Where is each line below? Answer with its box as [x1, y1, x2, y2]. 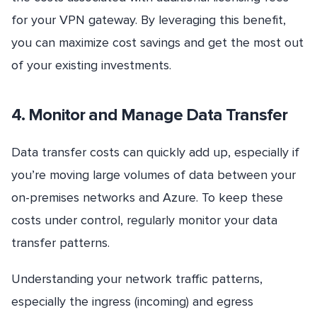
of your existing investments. [11, 57, 171, 73]
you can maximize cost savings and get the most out [11, 34, 304, 50]
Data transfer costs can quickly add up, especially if [11, 144, 299, 161]
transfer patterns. [11, 235, 110, 251]
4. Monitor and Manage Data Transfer [11, 105, 287, 126]
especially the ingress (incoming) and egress [11, 294, 253, 310]
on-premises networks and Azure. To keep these [11, 190, 283, 206]
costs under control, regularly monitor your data [11, 212, 277, 229]
